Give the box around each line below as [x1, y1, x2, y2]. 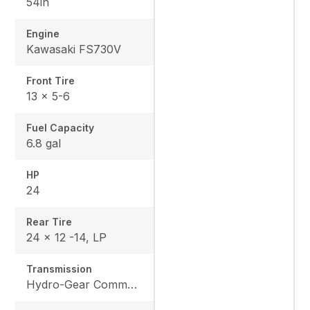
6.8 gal [26, 136, 62, 150]
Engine [26, 27, 60, 39]
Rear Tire [26, 215, 73, 228]
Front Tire [26, 74, 75, 86]
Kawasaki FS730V [26, 42, 122, 56]
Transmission [26, 262, 93, 275]
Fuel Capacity [26, 121, 95, 134]
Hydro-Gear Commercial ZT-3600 [127, 277, 138, 291]
